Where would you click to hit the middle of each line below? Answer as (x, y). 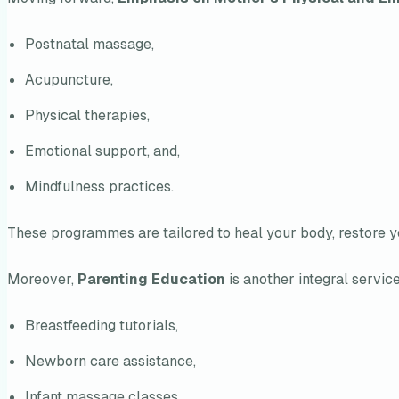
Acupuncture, (69, 80)
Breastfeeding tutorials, (102, 326)
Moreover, (42, 280)
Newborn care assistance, (110, 362)
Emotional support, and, (102, 151)
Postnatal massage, (90, 45)
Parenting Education (151, 280)
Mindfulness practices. (99, 187)
